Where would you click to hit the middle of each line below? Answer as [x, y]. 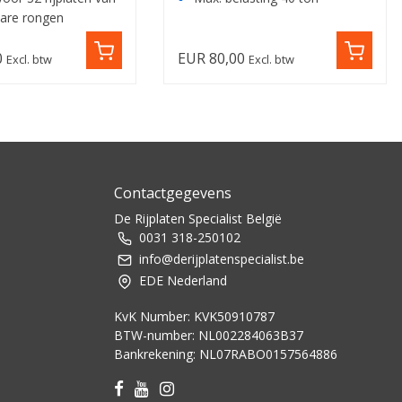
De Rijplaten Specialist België [198, 219]
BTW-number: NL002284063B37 [209, 336]
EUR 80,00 [211, 58]
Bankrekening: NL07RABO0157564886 [226, 354]
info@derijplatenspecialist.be [222, 259]
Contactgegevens [173, 193]
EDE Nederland [183, 281]
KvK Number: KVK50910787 [194, 317]
